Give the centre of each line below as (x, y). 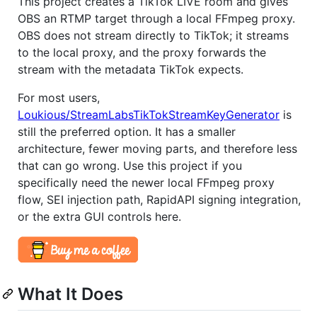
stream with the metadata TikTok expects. (131, 69)
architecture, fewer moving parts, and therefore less (157, 148)
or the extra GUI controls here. (99, 216)
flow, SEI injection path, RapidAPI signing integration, (159, 199)
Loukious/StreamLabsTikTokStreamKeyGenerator (149, 114)
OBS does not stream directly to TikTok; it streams (153, 35)
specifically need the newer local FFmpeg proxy (146, 182)
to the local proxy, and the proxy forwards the (142, 52)
